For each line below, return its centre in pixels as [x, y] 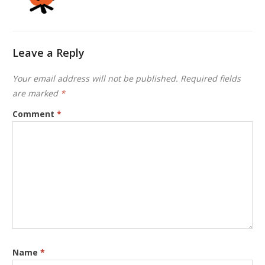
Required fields [211, 78]
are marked [37, 93]
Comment [35, 114]
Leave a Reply [49, 52]
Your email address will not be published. [96, 78]
